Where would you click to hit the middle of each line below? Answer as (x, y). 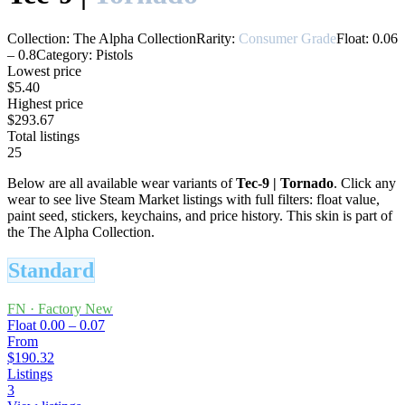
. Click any (365, 183)
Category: (64, 54)
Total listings (43, 136)
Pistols (114, 54)
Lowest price (44, 71)
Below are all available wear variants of (122, 183)
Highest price (45, 103)
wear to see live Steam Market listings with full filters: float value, (193, 199)
